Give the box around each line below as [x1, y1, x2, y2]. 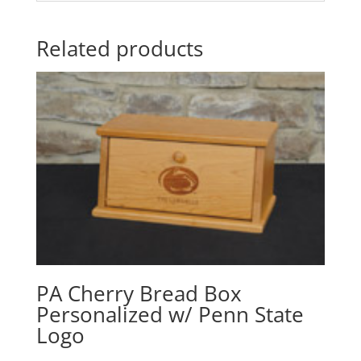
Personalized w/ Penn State [35, 299, 304, 329]
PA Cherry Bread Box [35, 278, 242, 308]
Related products [35, 34, 203, 64]
